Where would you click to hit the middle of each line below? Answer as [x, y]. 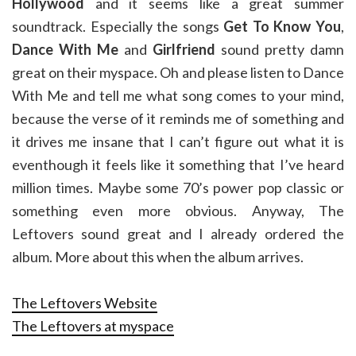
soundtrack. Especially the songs [118, 26]
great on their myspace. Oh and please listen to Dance [178, 72]
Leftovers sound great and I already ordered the [178, 234]
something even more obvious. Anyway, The [178, 211]
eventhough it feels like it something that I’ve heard [178, 164]
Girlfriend [184, 49]
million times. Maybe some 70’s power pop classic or [178, 188]
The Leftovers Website [85, 303]
